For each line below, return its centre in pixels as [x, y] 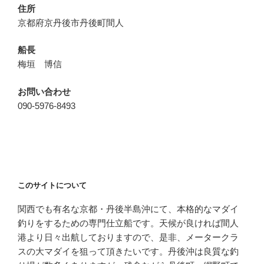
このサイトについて [52, 185]
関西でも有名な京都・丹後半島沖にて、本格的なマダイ [128, 209]
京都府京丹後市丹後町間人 [71, 22]
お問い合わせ [44, 91]
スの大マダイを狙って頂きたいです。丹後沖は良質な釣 [128, 252]
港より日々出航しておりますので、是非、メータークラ [128, 237]
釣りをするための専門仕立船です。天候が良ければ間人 [128, 223]
